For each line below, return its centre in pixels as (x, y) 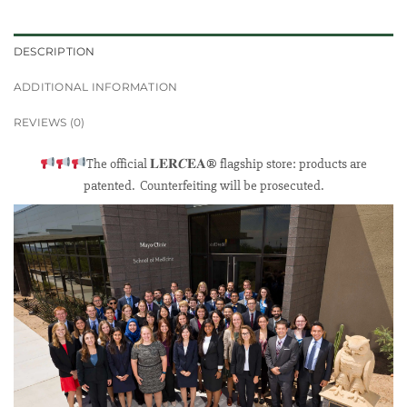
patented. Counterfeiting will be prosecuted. (203, 186)
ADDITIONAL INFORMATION (96, 87)
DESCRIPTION (55, 52)
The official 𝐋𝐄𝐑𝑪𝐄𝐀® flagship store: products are (227, 164)
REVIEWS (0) (50, 123)
